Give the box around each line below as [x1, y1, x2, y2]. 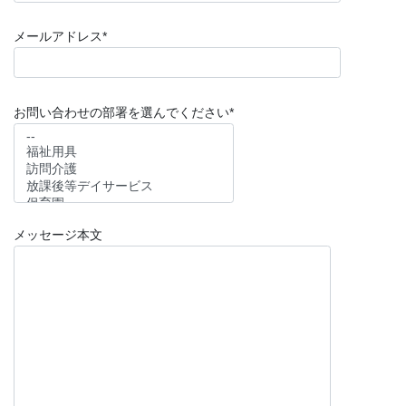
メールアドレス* [14, 29, 107, 44]
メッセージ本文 [14, 227, 102, 242]
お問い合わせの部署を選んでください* [14, 104, 234, 120]
